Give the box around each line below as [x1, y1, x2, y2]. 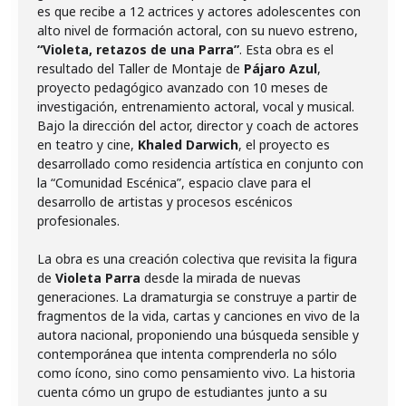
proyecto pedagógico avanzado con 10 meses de [37, 79, 328, 96]
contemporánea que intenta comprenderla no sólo [37, 345, 337, 362]
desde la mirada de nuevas [140, 269, 301, 286]
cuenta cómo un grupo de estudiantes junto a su [37, 383, 327, 401]
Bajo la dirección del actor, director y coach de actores [37, 117, 359, 134]
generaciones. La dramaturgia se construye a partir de [37, 288, 357, 305]
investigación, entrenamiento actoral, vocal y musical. [37, 98, 354, 115]
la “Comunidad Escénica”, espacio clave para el [37, 174, 311, 191]
